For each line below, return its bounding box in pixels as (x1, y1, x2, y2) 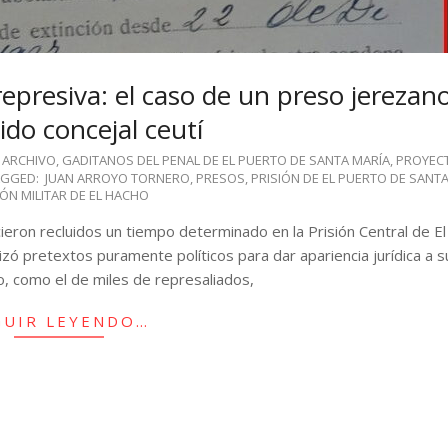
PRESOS (195, 169, 245, 187)
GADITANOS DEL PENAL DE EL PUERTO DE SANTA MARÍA (61, 151, 390, 169)
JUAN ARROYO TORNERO (44, 169, 190, 187)
